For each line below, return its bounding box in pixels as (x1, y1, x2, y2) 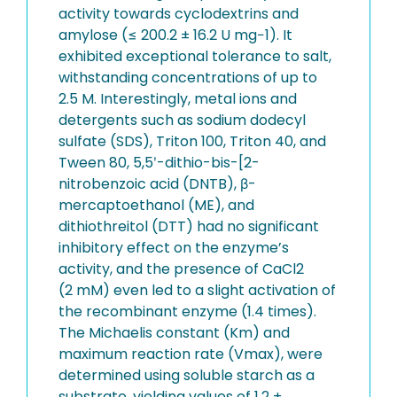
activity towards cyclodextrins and (58, 4, 299, 24)
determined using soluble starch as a (58, 365, 315, 385)
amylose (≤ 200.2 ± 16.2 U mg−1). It (58, 25, 292, 45)
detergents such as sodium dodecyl (58, 110, 306, 130)
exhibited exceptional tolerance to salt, (58, 46, 331, 66)
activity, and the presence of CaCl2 (58, 259, 304, 279)
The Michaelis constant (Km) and (58, 323, 290, 343)
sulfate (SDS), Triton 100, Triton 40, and (58, 131, 326, 152)
